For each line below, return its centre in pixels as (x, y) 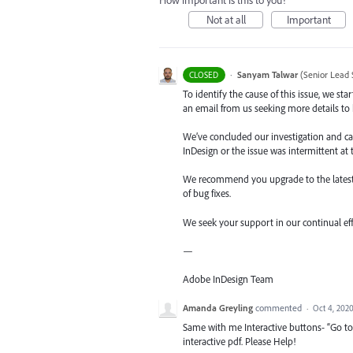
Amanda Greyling (218, 308)
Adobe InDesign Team (228, 279)
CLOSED (204, 75)
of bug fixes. (207, 193)
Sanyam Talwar (267, 74)
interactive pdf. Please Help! (239, 342)
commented (280, 308)
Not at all (226, 20)
